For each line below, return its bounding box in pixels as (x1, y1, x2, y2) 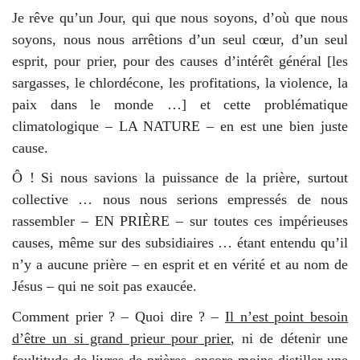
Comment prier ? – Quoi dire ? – (12, 308, 225, 325)
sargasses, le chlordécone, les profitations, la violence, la (12, 74, 348, 91)
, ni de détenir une (231, 329, 349, 346)
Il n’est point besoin (224, 308, 349, 325)
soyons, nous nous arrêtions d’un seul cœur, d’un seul (12, 31, 348, 47)
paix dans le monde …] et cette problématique (12, 96, 348, 112)
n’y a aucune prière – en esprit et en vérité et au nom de (12, 256, 348, 273)
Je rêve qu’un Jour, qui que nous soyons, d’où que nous (12, 9, 348, 26)
